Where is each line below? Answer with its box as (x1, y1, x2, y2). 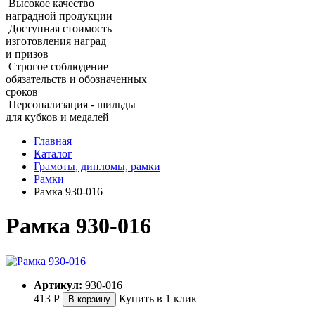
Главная (34, 134, 72, 147)
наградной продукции (6, 9, 112, 22)
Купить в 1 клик (119, 292, 197, 304)
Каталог (34, 147, 72, 160)
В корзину (68, 293, 110, 304)
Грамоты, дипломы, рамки (34, 160, 160, 172)
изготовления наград (6, 34, 106, 47)
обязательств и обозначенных (6, 72, 147, 85)
